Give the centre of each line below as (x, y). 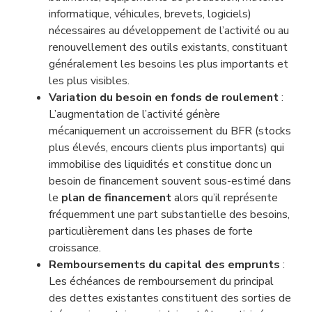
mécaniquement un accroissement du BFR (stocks (170, 131)
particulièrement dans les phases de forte (151, 231)
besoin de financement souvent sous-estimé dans (170, 181)
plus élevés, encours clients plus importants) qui (166, 148)
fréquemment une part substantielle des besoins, (169, 214)
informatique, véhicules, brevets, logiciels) (150, 14)
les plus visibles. (89, 81)
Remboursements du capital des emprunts (164, 265)
